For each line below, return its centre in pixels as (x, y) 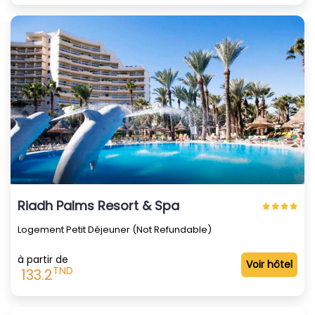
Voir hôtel (269, 264)
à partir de (43, 259)
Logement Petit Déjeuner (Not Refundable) (115, 229)
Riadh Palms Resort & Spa (98, 205)
